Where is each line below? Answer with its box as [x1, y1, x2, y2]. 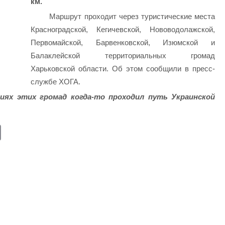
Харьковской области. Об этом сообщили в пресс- [30, 64, 215, 73]
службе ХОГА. [30, 77, 80, 86]
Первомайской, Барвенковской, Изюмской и [30, 38, 215, 47]
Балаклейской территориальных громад [30, 51, 215, 60]
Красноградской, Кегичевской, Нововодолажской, [30, 25, 215, 34]
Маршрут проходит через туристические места [49, 12, 215, 21]
